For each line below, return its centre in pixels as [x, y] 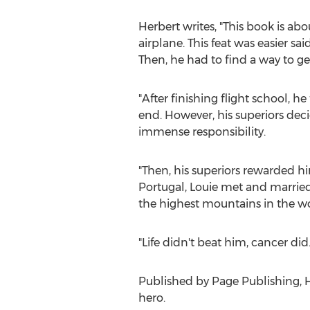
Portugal [161, 187]
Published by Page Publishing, [221, 281]
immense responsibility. [202, 132]
